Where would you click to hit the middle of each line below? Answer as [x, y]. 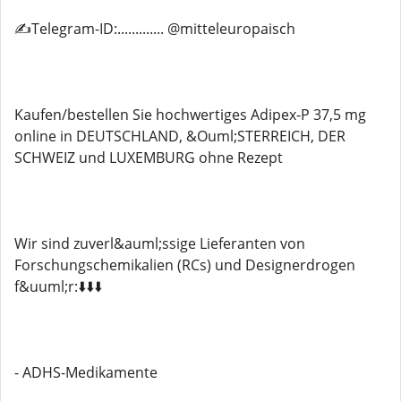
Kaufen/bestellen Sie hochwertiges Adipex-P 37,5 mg [190, 115]
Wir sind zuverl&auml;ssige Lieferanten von [160, 243]
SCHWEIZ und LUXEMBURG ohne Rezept [149, 158]
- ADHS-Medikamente [86, 372]
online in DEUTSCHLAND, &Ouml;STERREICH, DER [180, 136]
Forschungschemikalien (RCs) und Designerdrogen [185, 265]
